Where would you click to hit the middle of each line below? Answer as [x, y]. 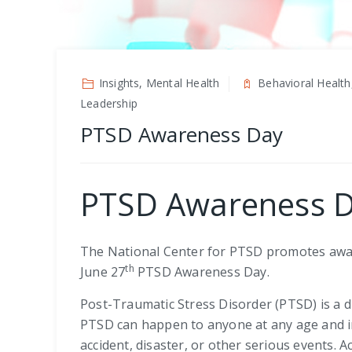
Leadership [109, 103]
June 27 [103, 272]
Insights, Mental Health [159, 83]
